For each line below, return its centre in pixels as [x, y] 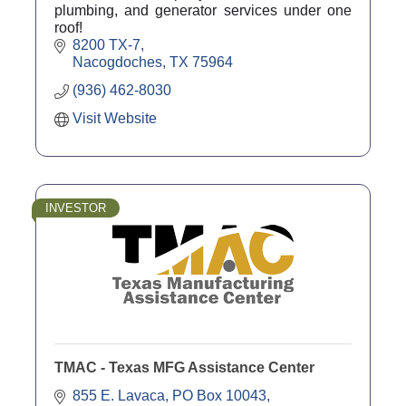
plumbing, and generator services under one [203, 10]
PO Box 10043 [219, 395]
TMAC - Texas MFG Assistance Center [184, 367]
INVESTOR [76, 208]
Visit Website [115, 118]
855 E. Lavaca [119, 395]
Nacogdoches [117, 62]
